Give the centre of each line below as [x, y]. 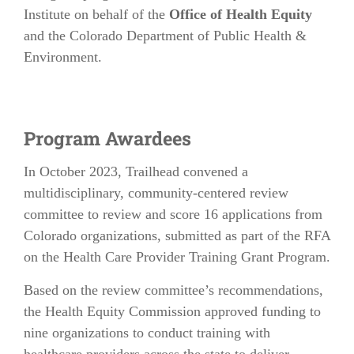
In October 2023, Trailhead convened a [136, 171]
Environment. [63, 57]
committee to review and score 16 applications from [173, 214]
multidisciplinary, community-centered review [156, 193]
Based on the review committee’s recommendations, [173, 290]
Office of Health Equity [241, 14]
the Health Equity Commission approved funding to [172, 311]
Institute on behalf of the [96, 14]
